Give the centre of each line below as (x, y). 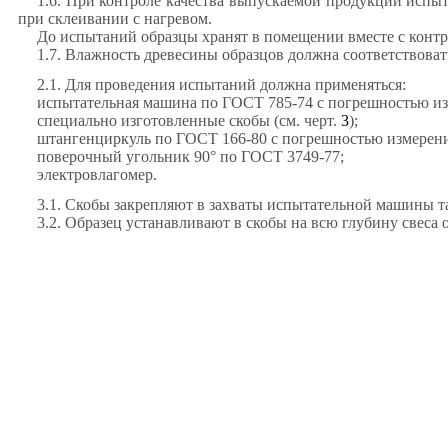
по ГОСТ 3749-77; (279, 156)
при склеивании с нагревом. (115, 18)
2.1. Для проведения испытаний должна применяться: (221, 84)
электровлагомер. (96, 174)
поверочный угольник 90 (123, 156)
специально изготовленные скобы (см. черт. (188, 120)
